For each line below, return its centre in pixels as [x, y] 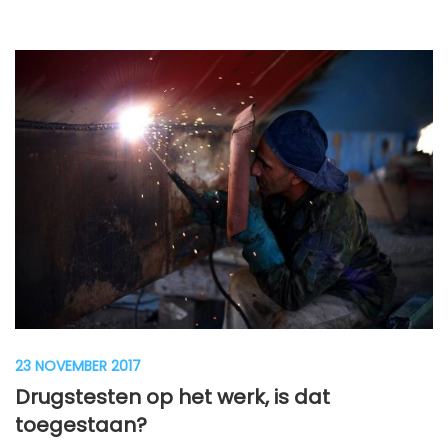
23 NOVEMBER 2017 [78, 365]
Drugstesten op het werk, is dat [172, 396]
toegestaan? [81, 424]
